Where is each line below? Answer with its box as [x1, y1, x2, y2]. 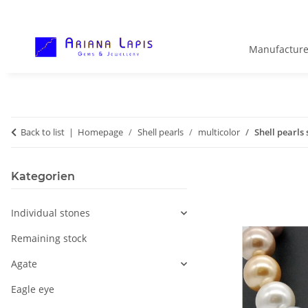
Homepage [78, 126, 123, 139]
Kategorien [11, 170, 75, 184]
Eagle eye [11, 283, 54, 296]
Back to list [21, 126, 65, 139]
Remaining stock [11, 232, 87, 245]
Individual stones [11, 206, 90, 220]
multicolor [198, 126, 240, 139]
